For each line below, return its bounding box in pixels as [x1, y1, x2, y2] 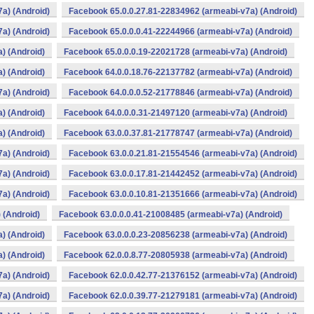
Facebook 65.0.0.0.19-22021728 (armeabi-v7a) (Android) [64, 47, 287, 57]
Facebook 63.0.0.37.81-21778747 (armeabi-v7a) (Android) [64, 128, 292, 138]
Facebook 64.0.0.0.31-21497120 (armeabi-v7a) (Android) [64, 108, 287, 118]
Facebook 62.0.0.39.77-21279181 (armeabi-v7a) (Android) [69, 291, 297, 301]
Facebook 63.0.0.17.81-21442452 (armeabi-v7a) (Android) [69, 169, 297, 179]
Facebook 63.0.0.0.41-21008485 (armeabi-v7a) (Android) [59, 210, 282, 219]
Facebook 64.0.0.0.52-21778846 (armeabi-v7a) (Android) [69, 88, 292, 97]
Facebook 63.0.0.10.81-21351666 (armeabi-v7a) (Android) [69, 189, 297, 199]
